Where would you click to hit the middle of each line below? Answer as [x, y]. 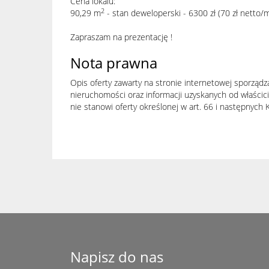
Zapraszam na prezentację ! [122, 37]
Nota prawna [114, 63]
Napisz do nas [117, 256]
